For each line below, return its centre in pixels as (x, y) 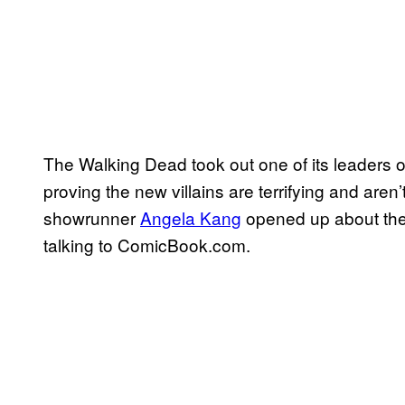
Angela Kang (191, 218)
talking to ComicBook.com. (147, 245)
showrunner (92, 218)
